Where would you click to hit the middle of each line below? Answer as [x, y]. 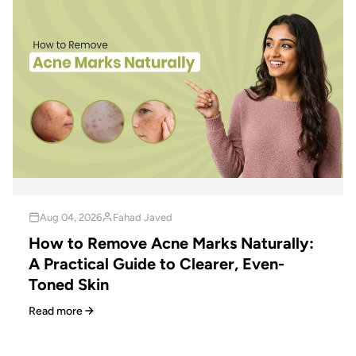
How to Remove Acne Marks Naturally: [171, 243]
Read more [56, 311]
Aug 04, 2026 [71, 217]
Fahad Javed [143, 217]
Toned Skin [69, 284]
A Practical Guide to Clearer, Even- [157, 263]
